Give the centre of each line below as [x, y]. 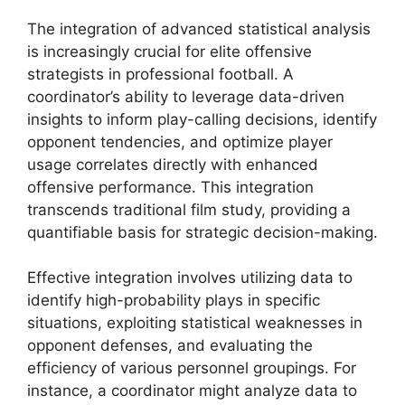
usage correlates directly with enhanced [173, 164]
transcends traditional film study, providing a [189, 209]
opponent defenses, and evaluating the [170, 345]
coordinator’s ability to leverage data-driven [186, 96]
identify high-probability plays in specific [174, 300]
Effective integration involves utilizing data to [190, 278]
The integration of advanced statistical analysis [199, 28]
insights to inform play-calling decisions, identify [202, 119]
